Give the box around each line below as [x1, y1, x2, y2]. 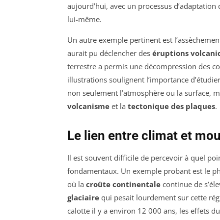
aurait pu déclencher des [67, 48, 152, 58]
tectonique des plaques [128, 101, 215, 111]
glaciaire [67, 192, 99, 203]
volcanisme [67, 101, 110, 111]
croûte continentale [86, 179, 161, 190]
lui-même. [67, 14, 102, 25]
